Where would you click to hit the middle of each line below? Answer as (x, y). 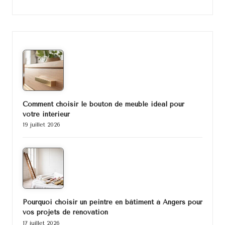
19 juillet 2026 (41, 125)
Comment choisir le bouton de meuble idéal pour (103, 104)
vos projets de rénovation (65, 212)
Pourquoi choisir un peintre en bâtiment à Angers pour (113, 202)
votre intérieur (46, 114)
